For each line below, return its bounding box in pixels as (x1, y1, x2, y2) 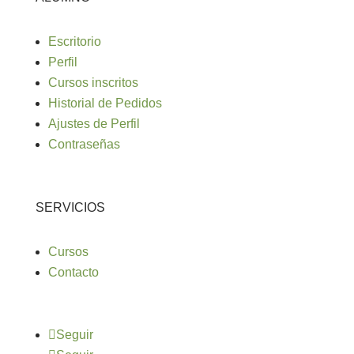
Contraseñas (47, 137, 120, 152)
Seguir (55, 328, 93, 342)
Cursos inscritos (47, 76, 138, 90)
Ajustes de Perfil (47, 117, 140, 131)
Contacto (47, 265, 99, 280)
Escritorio (47, 35, 101, 49)
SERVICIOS (35, 201, 105, 215)
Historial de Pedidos (47, 96, 162, 111)
